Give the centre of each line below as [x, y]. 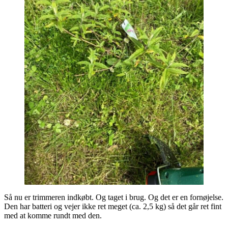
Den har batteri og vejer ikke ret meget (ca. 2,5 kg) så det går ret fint [113, 206]
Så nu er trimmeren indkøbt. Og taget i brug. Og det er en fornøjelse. [114, 197]
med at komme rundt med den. [53, 215]
